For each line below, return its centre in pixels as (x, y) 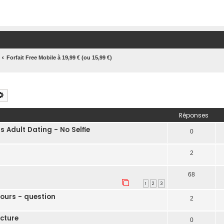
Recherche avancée (34, 94)
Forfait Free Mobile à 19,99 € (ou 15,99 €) (59, 57)
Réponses (193, 115)
